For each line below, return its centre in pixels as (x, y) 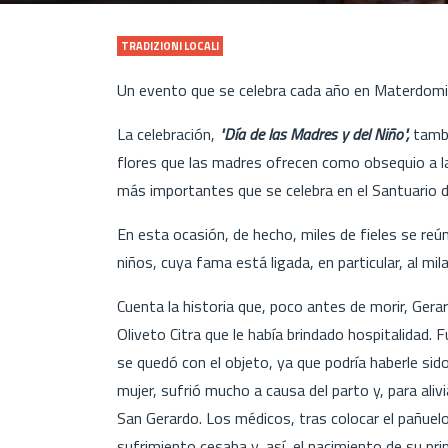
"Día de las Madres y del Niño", (312, 133)
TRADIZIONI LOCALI (170, 45)
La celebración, (166, 133)
